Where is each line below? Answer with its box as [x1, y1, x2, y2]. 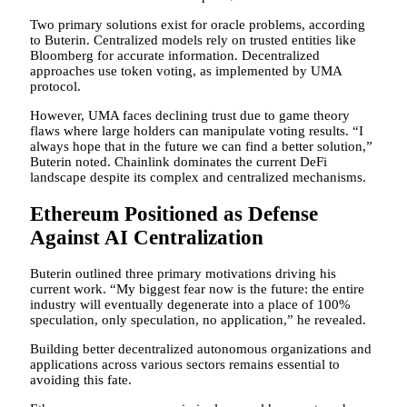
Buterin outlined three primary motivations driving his [30, 266, 336, 282]
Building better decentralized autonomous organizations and [30, 342, 372, 357]
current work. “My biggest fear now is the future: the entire [30, 282, 364, 297]
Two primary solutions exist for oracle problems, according [30, 16, 365, 32]
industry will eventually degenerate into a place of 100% [30, 297, 351, 313]
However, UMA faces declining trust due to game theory [30, 107, 350, 123]
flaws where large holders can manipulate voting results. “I [30, 123, 363, 138]
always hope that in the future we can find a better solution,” [30, 138, 372, 154]
